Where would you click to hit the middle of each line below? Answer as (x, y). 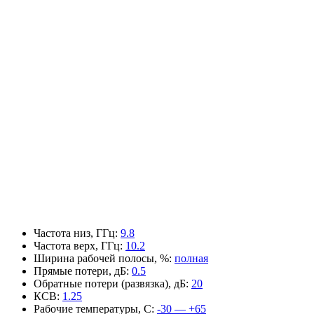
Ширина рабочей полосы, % (101, 258)
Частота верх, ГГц (77, 245)
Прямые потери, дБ (80, 271)
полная (191, 258)
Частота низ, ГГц (74, 233)
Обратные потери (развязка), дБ (110, 283)
